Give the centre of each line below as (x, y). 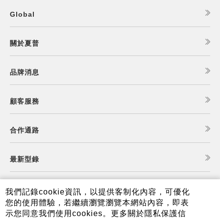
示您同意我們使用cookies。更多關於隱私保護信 (96, 213)
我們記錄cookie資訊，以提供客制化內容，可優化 (98, 192)
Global (22, 14)
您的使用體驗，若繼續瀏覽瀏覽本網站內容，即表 (97, 203)
